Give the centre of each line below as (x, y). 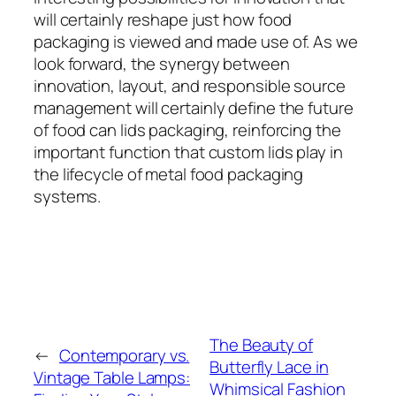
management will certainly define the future (194, 107)
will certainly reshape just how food (163, 19)
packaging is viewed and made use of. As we (196, 41)
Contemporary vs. (124, 356)
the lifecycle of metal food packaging (169, 174)
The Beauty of (261, 344)
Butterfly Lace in (269, 366)
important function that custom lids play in (188, 152)
